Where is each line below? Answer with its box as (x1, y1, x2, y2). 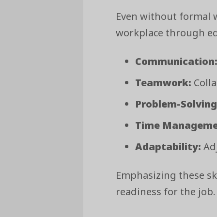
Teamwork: (135, 76, 192, 89)
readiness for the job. (116, 185, 216, 198)
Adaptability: (135, 139, 201, 153)
